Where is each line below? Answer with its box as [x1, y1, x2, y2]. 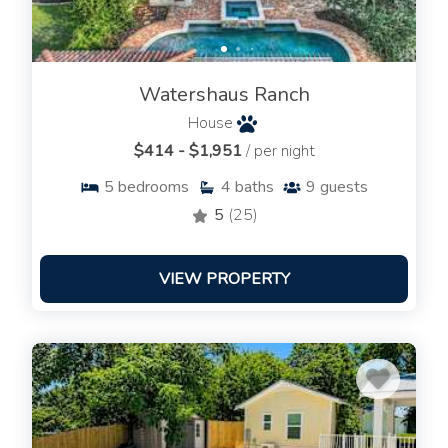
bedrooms [118, 176, 189, 199]
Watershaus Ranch [138, 81, 310, 109]
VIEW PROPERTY [158, 268, 290, 291]
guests [320, 176, 368, 199]
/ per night [245, 140, 315, 163]
